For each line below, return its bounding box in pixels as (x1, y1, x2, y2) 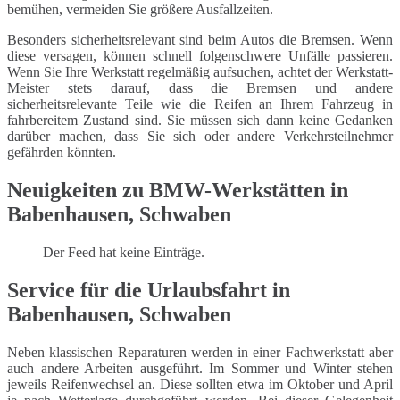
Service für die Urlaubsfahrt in (7, 278, 290, 302)
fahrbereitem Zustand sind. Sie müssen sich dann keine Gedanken (7, 112, 393, 129)
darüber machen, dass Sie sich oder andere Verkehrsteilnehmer (7, 129, 393, 145)
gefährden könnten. (7, 145, 116, 161)
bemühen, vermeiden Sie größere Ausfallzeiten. (7, 2, 273, 18)
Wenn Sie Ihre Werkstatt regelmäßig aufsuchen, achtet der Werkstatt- (7, 64, 393, 80)
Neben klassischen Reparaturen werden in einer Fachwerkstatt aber (7, 344, 393, 360)
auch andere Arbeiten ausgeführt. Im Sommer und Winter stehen (7, 360, 393, 376)
